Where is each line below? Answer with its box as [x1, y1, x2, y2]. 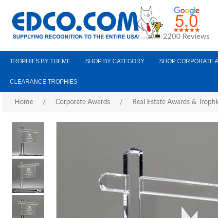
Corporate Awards [55, 99, 110, 106]
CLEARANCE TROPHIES [10, 78, 77, 85]
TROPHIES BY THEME [10, 58, 71, 65]
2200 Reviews [163, 33, 210, 40]
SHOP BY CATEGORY [85, 58, 145, 65]
